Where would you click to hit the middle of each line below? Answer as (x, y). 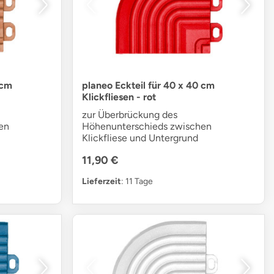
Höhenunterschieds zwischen (147, 127)
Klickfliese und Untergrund (140, 138)
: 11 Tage (137, 182)
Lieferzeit (102, 182)
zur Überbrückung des (130, 115)
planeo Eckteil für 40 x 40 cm (149, 86)
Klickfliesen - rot (119, 97)
